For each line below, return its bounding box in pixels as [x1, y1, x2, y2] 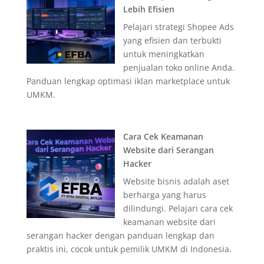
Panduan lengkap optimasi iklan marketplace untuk [26, 75, 230, 87]
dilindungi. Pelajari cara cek [123, 202, 233, 214]
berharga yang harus [123, 189, 206, 200]
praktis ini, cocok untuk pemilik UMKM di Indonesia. [26, 243, 232, 255]
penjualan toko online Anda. [123, 61, 235, 73]
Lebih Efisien [123, 3, 174, 15]
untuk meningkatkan [123, 48, 204, 60]
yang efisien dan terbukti [123, 34, 222, 46]
